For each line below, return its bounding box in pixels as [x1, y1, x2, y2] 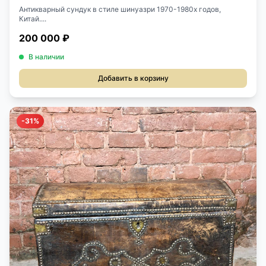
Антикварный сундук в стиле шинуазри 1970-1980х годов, [19, 5, 221, 14]
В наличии [28, 52, 64, 62]
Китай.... [19, 14, 46, 24]
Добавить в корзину [97, 74, 169, 83]
